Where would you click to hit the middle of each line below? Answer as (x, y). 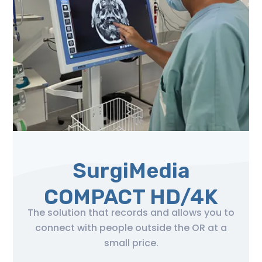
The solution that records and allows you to (131, 212)
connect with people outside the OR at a (131, 227)
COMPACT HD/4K (131, 196)
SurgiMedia (131, 170)
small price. (131, 243)
